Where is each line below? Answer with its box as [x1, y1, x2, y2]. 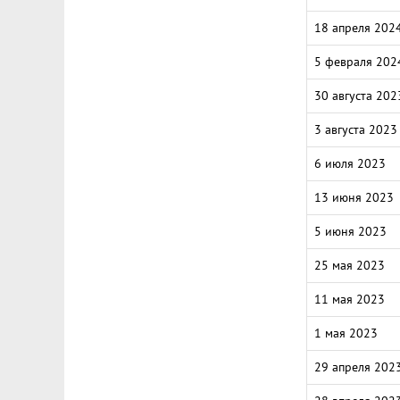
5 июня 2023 [314, 223, 387, 239]
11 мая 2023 [314, 291, 385, 307]
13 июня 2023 [314, 189, 394, 205]
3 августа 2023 [314, 121, 397, 137]
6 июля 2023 [314, 155, 386, 171]
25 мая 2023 [314, 257, 385, 273]
